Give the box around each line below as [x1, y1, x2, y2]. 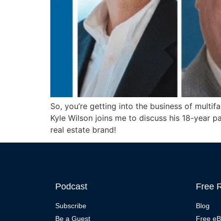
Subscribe [55, 202, 86, 210]
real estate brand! [50, 124, 116, 135]
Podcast [55, 182, 87, 192]
